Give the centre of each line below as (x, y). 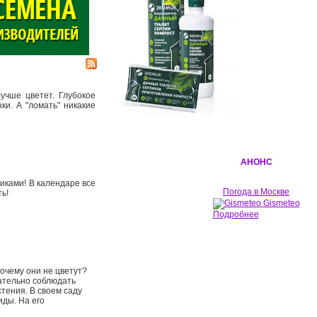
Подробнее (236, 214)
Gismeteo (281, 203)
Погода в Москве (256, 192)
